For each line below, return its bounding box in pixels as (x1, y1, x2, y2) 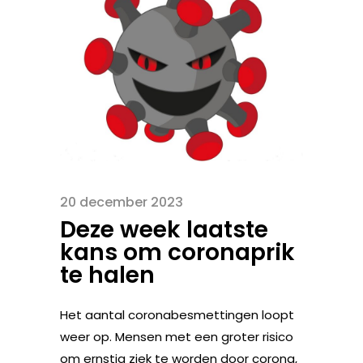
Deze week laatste (60, 213, 268, 246)
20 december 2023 (60, 192, 183, 211)
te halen (60, 258, 155, 291)
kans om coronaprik (60, 236, 295, 268)
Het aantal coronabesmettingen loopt (60, 305, 294, 323)
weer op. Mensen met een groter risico (60, 327, 293, 345)
